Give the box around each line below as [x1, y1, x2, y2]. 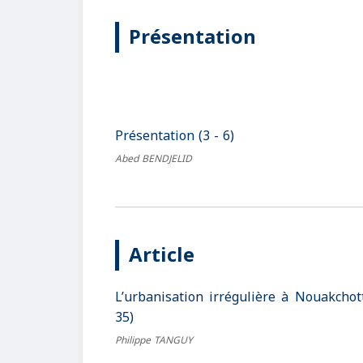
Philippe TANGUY [115, 331, 193, 350]
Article [129, 237, 194, 275]
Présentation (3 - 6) [115, 123, 234, 149]
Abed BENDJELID [115, 150, 192, 169]
